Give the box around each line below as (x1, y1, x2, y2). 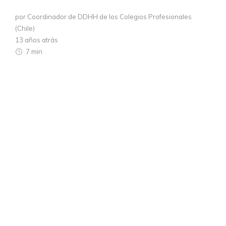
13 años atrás (15, 35, 58, 44)
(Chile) (15, 24, 35, 32)
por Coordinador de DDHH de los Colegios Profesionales (15, 12, 192, 21)
